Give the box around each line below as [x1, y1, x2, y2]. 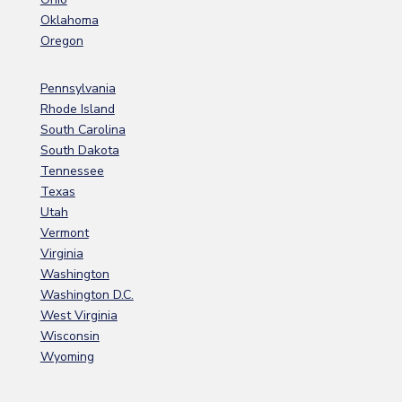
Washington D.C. [39, 285, 134, 303]
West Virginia [39, 306, 118, 324]
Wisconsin [39, 327, 100, 345]
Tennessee [39, 162, 104, 179]
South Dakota [39, 141, 119, 159]
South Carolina [39, 120, 126, 138]
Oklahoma [39, 11, 99, 29]
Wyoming [39, 347, 94, 365]
